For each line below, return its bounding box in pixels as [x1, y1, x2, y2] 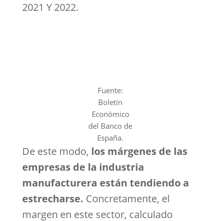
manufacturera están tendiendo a [22, 176, 189, 189]
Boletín [98, 97, 123, 107]
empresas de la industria [22, 160, 144, 174]
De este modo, [22, 145, 91, 158]
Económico [91, 109, 129, 119]
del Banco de [88, 121, 133, 131]
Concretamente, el [83, 192, 170, 205]
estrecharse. [22, 192, 83, 205]
